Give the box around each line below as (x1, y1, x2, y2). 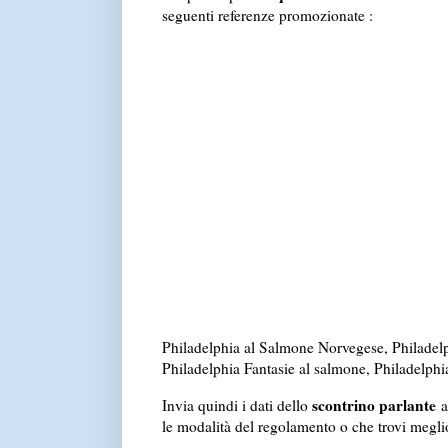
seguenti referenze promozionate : (161, 5, 373, 26)
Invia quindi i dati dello (161, 394, 312, 415)
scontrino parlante (311, 393, 436, 416)
